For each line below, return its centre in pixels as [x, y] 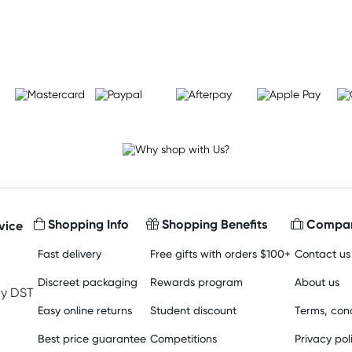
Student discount [193, 310]
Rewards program [196, 282]
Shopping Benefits [213, 224]
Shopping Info [86, 224]
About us [317, 282]
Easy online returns [84, 310]
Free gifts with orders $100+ [220, 253]
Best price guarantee [92, 338]
